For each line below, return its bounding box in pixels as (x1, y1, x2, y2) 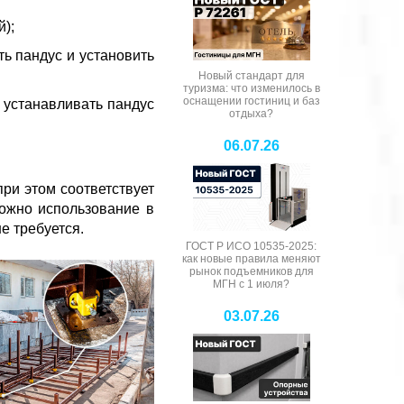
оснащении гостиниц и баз (182, 94, 320, 107)
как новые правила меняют (181, 252, 321, 265)
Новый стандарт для (197, 69, 305, 82)
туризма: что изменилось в (182, 81, 320, 95)
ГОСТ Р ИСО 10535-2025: (186, 239, 317, 252)
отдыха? (229, 106, 273, 120)
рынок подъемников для (188, 264, 314, 278)
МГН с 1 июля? (213, 277, 289, 290)
